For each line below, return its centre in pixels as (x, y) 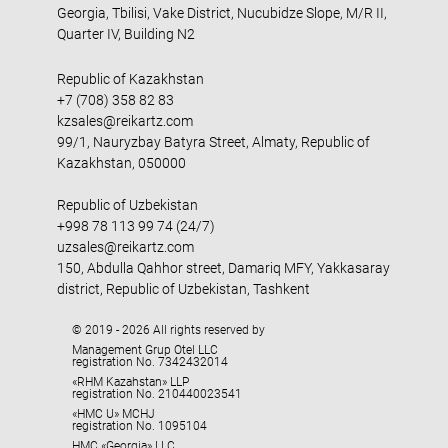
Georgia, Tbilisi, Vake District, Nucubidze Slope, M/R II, (221, 13)
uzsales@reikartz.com (125, 247)
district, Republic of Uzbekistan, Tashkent (183, 289)
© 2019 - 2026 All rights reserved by (168, 330)
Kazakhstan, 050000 (121, 163)
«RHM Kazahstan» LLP (130, 382)
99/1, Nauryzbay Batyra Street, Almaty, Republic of (213, 142)
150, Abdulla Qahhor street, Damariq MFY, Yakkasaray (223, 268)
